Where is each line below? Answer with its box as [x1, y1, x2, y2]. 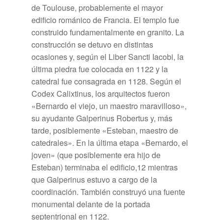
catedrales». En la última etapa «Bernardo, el [31, 137, 188, 148]
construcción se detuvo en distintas [31, 38, 153, 50]
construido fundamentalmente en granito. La [31, 26, 184, 38]
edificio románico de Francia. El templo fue [31, 14, 179, 26]
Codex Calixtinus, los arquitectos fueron [31, 87, 170, 99]
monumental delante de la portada [31, 198, 150, 210]
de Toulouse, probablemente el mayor [31, 1, 163, 13]
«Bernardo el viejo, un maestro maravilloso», [31, 100, 187, 111]
